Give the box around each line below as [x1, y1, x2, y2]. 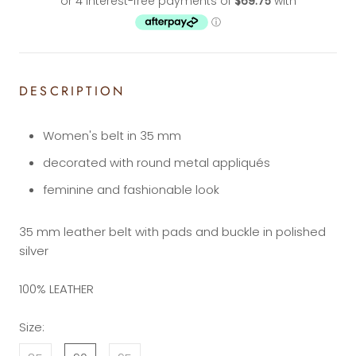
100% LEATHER [19, 280, 97, 297]
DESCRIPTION [19, 81, 132, 100]
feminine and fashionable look [43, 180, 219, 198]
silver [19, 242, 48, 259]
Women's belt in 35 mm [43, 126, 181, 144]
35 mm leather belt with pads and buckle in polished [19, 222, 326, 240]
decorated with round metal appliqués [43, 153, 270, 171]
